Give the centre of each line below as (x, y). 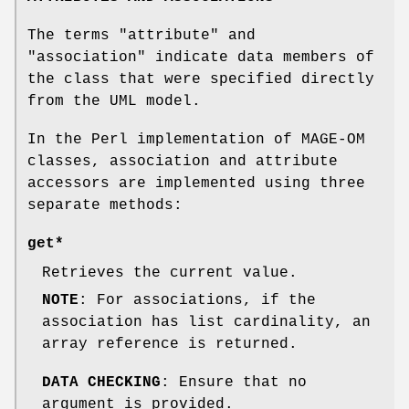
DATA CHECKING (101, 383)
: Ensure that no (234, 383)
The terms (73, 36)
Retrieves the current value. (170, 273)
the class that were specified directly (201, 80)
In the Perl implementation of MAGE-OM (196, 140)
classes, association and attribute (183, 162)
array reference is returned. (170, 345)
